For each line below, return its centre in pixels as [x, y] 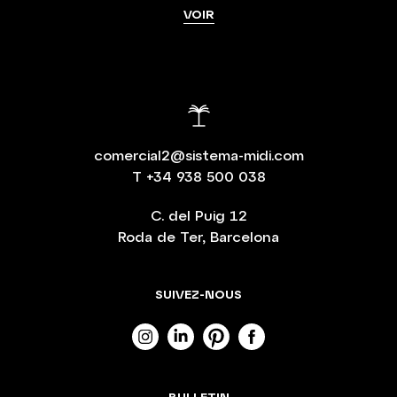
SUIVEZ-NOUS [198, 294]
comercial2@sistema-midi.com [198, 155]
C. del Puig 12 [198, 215]
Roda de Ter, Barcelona [198, 237]
